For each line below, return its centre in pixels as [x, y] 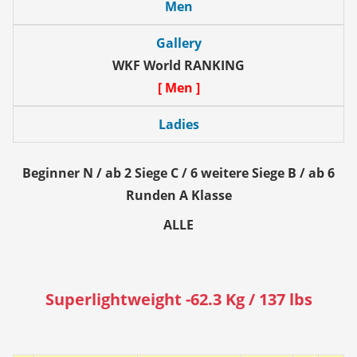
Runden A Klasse [178, 195]
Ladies [178, 124]
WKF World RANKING [178, 65]
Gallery [178, 43]
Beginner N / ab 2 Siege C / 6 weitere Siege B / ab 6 [178, 173]
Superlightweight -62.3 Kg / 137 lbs [178, 299]
